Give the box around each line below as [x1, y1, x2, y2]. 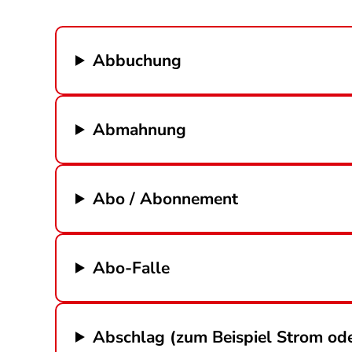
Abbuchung [93, 49, 182, 71]
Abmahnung [93, 118, 187, 141]
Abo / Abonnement [93, 187, 239, 210]
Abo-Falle [93, 256, 170, 279]
